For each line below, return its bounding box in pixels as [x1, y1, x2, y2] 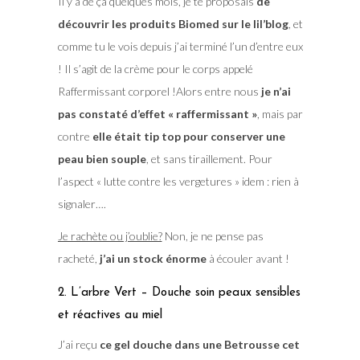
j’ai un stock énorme [99, 252, 207, 266]
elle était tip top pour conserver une [92, 129, 285, 144]
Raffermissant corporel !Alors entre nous [57, 84, 261, 99]
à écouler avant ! [206, 252, 289, 266]
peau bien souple [57, 152, 146, 166]
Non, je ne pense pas [162, 229, 264, 243]
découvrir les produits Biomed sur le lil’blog [57, 17, 288, 31]
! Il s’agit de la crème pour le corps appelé [57, 62, 253, 76]
